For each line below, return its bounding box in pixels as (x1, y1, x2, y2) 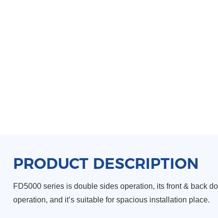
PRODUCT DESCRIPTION (13, 154, 199, 173)
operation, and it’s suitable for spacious (13, 196, 149, 204)
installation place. (149, 196, 210, 204)
